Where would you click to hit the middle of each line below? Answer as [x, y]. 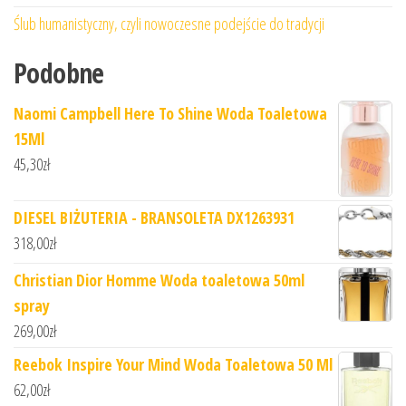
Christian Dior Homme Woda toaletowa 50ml [159, 280]
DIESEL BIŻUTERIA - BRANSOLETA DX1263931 [154, 217]
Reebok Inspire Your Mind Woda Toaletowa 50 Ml [173, 364]
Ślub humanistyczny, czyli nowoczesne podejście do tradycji [169, 24]
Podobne [59, 73]
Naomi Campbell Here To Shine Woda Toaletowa [170, 114]
